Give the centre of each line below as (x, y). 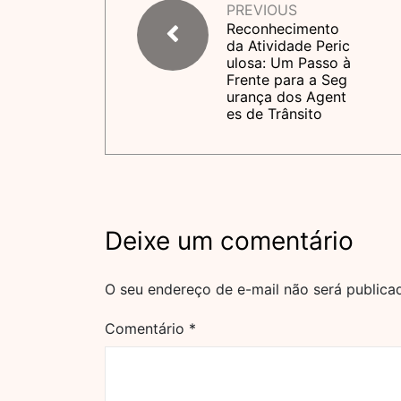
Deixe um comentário (229, 241)
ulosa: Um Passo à (289, 63)
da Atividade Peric (288, 46)
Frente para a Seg (287, 80)
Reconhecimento (283, 29)
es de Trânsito (274, 114)
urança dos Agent (286, 97)
